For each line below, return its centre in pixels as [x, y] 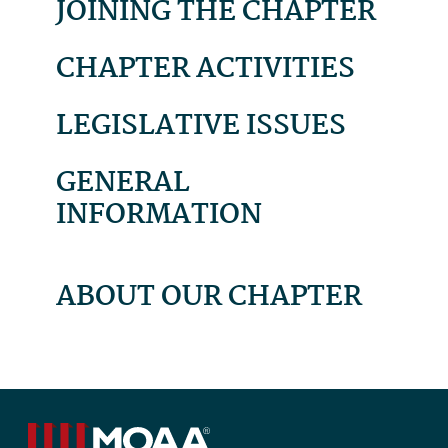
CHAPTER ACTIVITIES [205, 69]
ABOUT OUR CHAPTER [209, 297]
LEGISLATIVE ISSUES [201, 126]
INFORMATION [159, 215]
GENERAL [123, 183]
